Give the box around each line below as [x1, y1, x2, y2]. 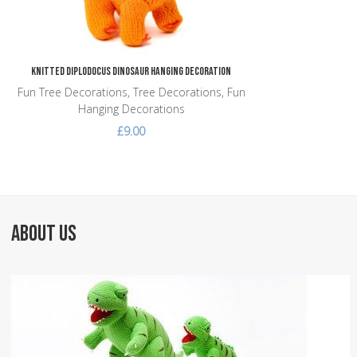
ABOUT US [11, 221, 76, 248]
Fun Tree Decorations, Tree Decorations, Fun [17, 84, 245, 100]
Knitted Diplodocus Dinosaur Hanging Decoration [31, 64, 231, 78]
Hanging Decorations [77, 100, 185, 116]
